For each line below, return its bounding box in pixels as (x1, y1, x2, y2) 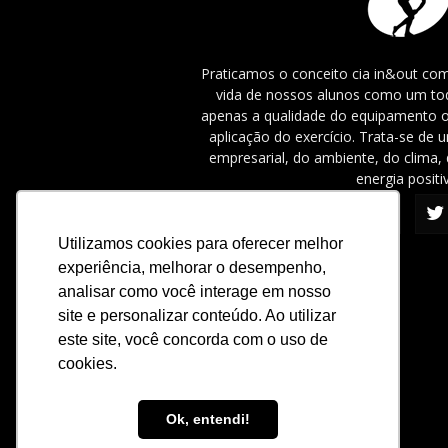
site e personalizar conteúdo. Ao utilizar (58, 306, 336, 324)
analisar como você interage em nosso (58, 282, 331, 300)
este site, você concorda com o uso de (58, 330, 328, 348)
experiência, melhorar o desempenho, (58, 258, 326, 276)
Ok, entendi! (166, 411, 250, 428)
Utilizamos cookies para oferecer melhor (58, 234, 343, 252)
